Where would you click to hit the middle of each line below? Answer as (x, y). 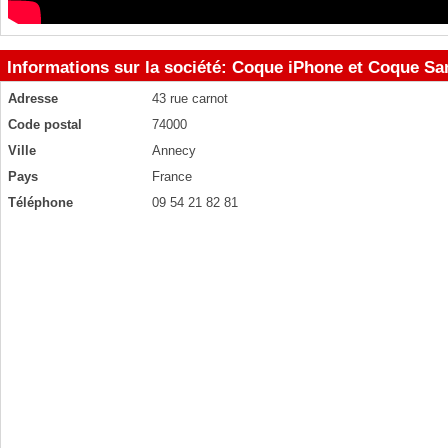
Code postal (45, 124)
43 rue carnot (190, 98)
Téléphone (40, 202)
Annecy (174, 150)
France (172, 176)
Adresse (33, 98)
